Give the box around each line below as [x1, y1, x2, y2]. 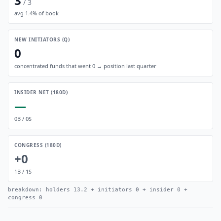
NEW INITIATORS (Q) [14, 36, 70, 43]
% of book [33, 9, 59, 17]
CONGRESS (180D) [14, 142, 62, 148]
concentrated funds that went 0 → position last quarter [14, 62, 156, 70]
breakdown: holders [8, 186, 74, 193]
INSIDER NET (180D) [14, 89, 68, 96]
